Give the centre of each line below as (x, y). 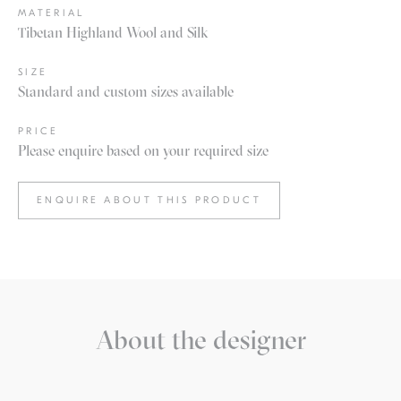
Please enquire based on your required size (143, 150)
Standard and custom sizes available (126, 91)
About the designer (200, 340)
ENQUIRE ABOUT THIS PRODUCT (149, 200)
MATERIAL (51, 13)
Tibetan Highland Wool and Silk (113, 32)
